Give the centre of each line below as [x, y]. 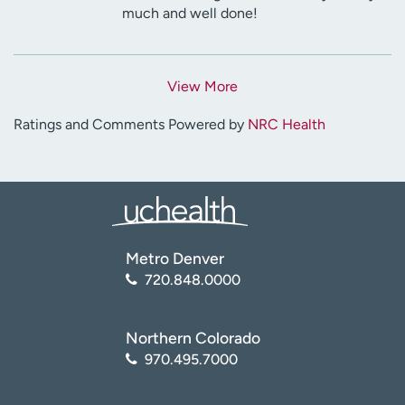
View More [202, 86]
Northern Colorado [193, 337]
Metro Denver [175, 258]
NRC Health [287, 124]
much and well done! [190, 13]
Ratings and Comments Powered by [131, 124]
